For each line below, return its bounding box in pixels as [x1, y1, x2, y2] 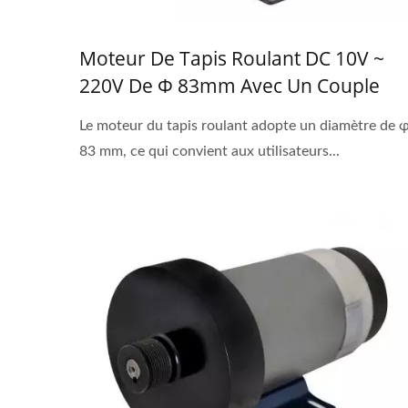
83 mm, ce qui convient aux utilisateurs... [79, 144, 340, 159]
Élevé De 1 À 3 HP [79, 100, 234, 127]
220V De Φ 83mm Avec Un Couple [79, 73, 380, 99]
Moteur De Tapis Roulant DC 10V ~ [79, 46, 384, 72]
